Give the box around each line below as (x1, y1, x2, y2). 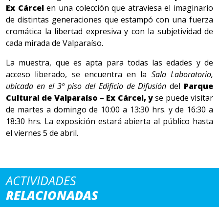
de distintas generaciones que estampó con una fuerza (6, 14, 213, 25)
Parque (184, 81, 214, 92)
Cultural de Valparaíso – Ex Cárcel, (6, 92, 146, 104)
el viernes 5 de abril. (6, 128, 78, 139)
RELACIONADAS (6, 187, 98, 204)
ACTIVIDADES (6, 172, 76, 189)
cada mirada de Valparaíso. (6, 38, 103, 49)
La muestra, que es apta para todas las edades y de (6, 57, 213, 68)
